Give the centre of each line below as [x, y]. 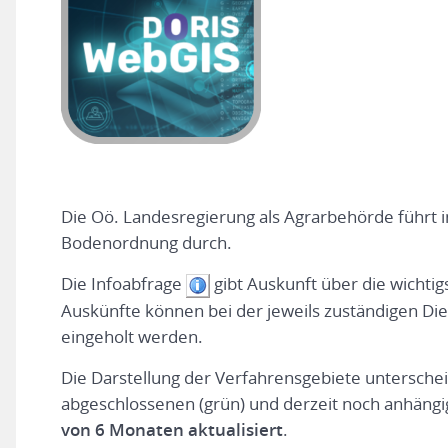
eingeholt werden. [131, 336]
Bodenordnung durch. [146, 243]
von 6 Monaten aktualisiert [171, 429]
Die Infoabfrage [123, 284]
